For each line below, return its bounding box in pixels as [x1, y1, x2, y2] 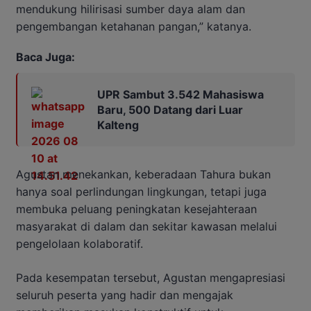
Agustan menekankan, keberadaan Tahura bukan [16, 167, 271, 181]
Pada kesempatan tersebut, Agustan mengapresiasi [16, 270, 285, 285]
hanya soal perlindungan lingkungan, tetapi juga [16, 184, 267, 199]
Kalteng [97, 117, 139, 132]
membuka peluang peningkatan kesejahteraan [16, 201, 257, 216]
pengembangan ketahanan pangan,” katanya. [16, 19, 251, 33]
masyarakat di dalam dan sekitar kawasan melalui [16, 219, 277, 233]
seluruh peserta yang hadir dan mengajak [16, 287, 233, 302]
